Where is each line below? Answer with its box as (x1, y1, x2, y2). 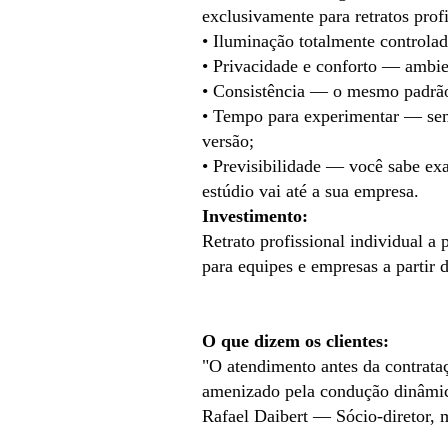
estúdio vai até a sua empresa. (201, 181, 419, 202)
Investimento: (201, 206, 308, 227)
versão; (201, 131, 254, 152)
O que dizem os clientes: (201, 331, 389, 352)
